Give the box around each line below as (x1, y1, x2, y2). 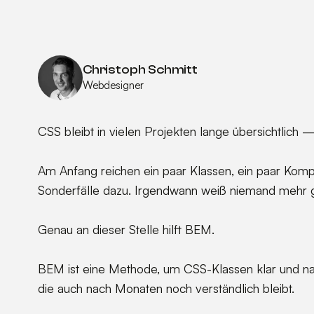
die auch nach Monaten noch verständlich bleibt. (37, 280, 294, 296)
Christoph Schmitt (82, 62, 198, 77)
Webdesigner (82, 78, 144, 92)
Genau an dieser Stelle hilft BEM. (37, 221, 214, 238)
